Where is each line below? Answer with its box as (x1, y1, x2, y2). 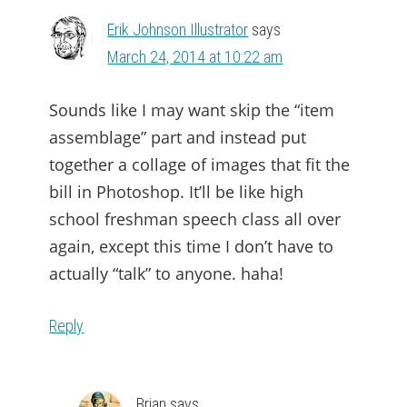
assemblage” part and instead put (49, 126, 307, 148)
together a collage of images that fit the (49, 154, 351, 175)
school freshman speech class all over (49, 208, 342, 230)
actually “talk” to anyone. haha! (49, 263, 284, 284)
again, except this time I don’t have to (49, 235, 334, 257)
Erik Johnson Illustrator (107, 20, 249, 39)
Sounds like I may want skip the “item (49, 99, 335, 121)
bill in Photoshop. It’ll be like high (49, 181, 304, 203)
